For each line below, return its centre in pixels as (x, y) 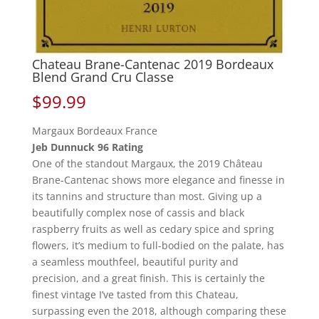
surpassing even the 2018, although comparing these (159, 310)
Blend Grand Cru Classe (103, 77)
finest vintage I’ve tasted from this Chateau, (135, 294)
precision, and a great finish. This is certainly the (148, 278)
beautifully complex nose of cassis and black (138, 212)
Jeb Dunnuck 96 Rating (87, 147)
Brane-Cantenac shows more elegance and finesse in (158, 179)
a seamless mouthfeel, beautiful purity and (135, 261)
